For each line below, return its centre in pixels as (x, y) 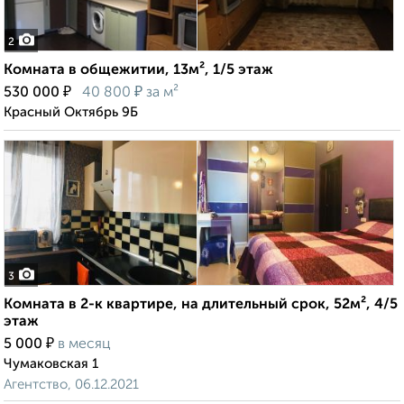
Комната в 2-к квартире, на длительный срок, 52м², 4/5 (201, 305)
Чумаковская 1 (51, 364)
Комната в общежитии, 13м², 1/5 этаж (138, 71)
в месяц (84, 345)
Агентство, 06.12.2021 (71, 385)
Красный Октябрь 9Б (71, 113)
